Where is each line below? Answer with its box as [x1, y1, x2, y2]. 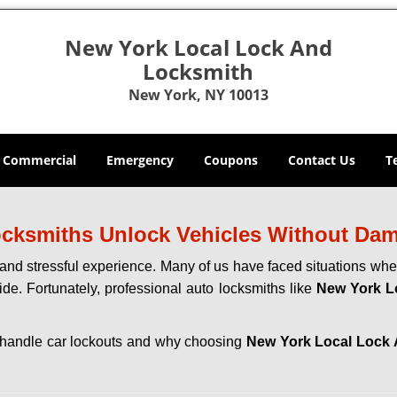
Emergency [106, 152, 174, 168]
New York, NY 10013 [128, 85, 269, 105]
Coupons [204, 152, 258, 168]
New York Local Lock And [64, 33, 332, 62]
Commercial [3, 152, 76, 168]
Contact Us [288, 152, 355, 168]
